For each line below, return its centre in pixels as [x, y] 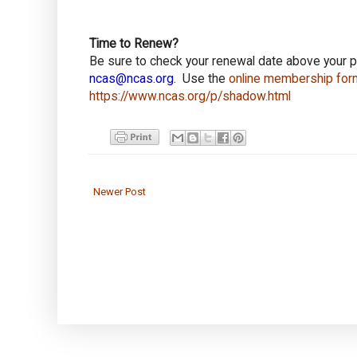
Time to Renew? [134, 43]
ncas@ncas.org [131, 78]
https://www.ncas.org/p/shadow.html [190, 96]
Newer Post [120, 191]
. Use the [201, 78]
